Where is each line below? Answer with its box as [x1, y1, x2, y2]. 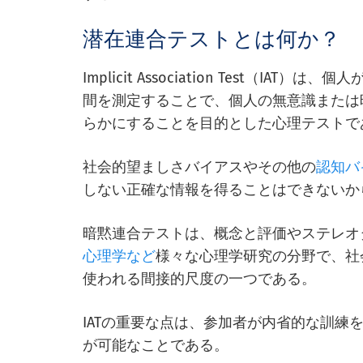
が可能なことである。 [83, 336, 228, 355]
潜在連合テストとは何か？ [83, 27, 340, 53]
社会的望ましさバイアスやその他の [83, 158, 316, 177]
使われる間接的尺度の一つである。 [83, 270, 316, 288]
